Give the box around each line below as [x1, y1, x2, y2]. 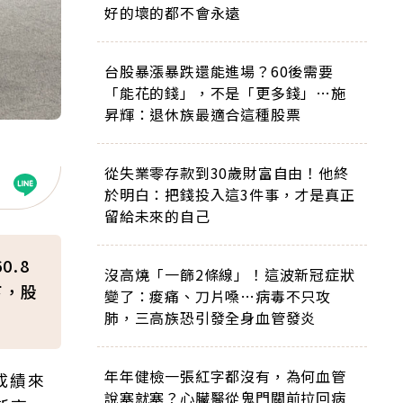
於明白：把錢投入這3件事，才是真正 [104, 184, 355, 205]
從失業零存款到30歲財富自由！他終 [104, 162, 349, 184]
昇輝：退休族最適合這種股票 [104, 103, 301, 125]
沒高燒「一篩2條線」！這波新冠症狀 [104, 264, 355, 285]
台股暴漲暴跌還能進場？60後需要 [104, 60, 334, 82]
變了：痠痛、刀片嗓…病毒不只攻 [104, 285, 331, 307]
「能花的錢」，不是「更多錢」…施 [104, 82, 346, 103]
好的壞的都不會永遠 [104, 2, 241, 23]
